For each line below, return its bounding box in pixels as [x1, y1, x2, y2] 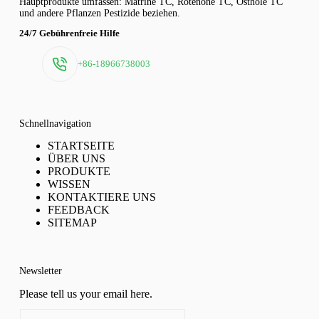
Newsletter [19, 265, 62, 277]
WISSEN [47, 178, 90, 191]
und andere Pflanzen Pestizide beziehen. [19, 8, 180, 19]
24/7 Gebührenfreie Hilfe [19, 27, 120, 38]
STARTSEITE [47, 140, 115, 152]
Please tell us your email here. [19, 287, 152, 300]
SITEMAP [47, 216, 97, 229]
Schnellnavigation [19, 117, 91, 130]
